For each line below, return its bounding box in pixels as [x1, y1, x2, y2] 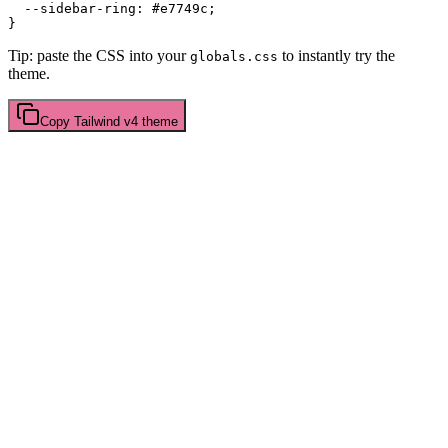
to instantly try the [282, 46, 395, 64]
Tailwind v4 [74, 113, 138, 129]
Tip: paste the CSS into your [8, 46, 186, 64]
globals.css [190, 48, 278, 64]
